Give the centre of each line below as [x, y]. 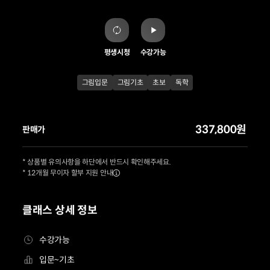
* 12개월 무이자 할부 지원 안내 [68, 173]
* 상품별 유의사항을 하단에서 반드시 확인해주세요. [97, 162]
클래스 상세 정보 [60, 210]
